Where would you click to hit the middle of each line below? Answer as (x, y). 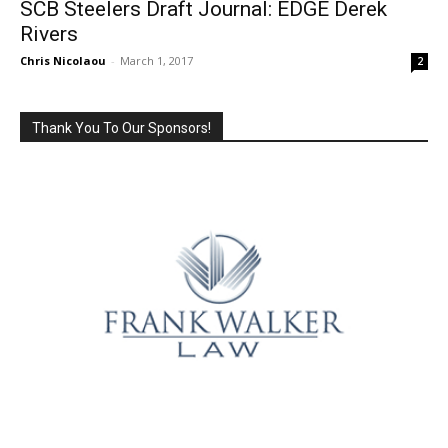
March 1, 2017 (156, 60)
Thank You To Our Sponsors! (121, 128)
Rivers (49, 34)
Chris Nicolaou (63, 60)
